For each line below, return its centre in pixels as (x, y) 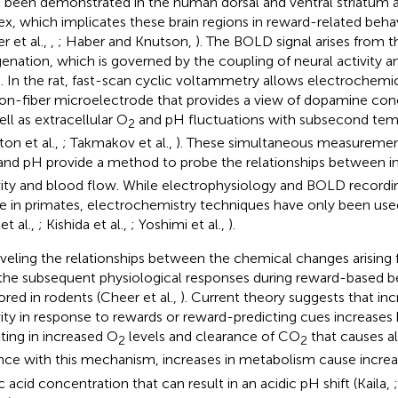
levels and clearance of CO (212, 337)
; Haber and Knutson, (126, 41)
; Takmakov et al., (119, 143)
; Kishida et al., (84, 225)
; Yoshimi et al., (179, 225)
